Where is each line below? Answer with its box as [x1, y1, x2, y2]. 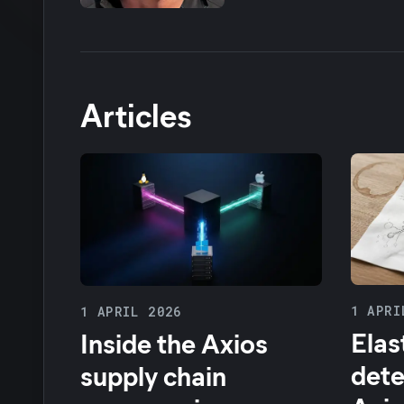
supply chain [80, 357, 226, 394]
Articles [80, 92, 191, 135]
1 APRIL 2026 [80, 303, 182, 321]
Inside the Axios [80, 325, 268, 362]
